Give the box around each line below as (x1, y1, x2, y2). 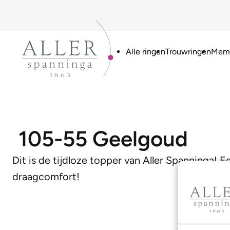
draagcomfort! (12, 170, 80, 183)
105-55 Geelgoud (18, 126, 188, 152)
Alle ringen (125, 46, 165, 56)
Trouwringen (165, 46, 211, 56)
